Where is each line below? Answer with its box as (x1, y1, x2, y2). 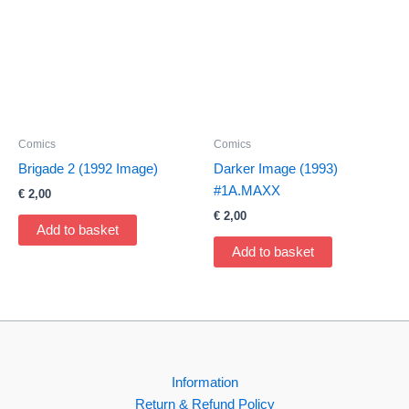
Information (171, 375, 238, 391)
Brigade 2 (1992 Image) (18, 161, 158, 176)
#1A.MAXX (214, 183, 280, 198)
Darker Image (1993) (214, 161, 338, 176)
